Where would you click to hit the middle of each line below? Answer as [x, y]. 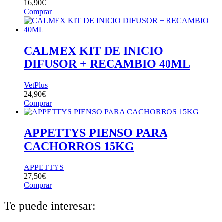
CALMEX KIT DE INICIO [93, 50]
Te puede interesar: [50, 206]
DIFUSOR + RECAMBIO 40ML [107, 64]
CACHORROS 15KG [79, 146]
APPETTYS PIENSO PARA [96, 133]
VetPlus [36, 85]
